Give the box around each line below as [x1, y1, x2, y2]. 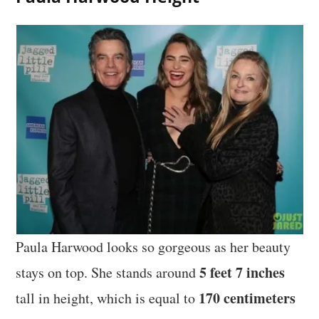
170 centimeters [199, 288, 296, 309]
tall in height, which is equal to [16, 288, 199, 308]
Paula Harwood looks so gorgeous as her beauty [16, 237, 291, 257]
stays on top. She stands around [16, 263, 200, 283]
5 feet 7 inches [199, 262, 286, 283]
